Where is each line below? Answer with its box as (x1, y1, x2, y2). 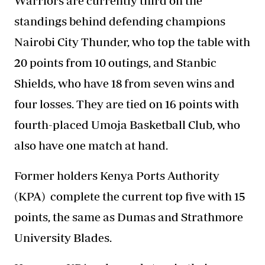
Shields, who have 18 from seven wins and (14, 76, 235, 90)
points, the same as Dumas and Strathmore (14, 209, 243, 224)
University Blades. (14, 230, 112, 244)
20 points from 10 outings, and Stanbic (14, 55, 216, 69)
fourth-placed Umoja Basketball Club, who (14, 117, 240, 131)
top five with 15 (165, 189, 245, 203)
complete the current (48, 189, 165, 203)
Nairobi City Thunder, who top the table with (14, 34, 250, 49)
